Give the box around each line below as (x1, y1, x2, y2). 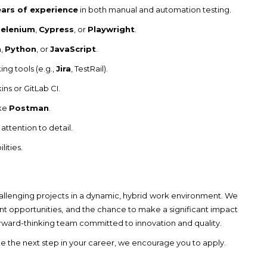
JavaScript (50, 44, 96, 54)
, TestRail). (71, 63, 108, 73)
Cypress (39, 24, 74, 34)
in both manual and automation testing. (78, 4, 231, 14)
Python (5, 44, 36, 54)
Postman (9, 103, 49, 113)
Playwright (88, 24, 135, 34)
